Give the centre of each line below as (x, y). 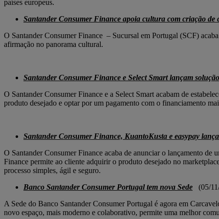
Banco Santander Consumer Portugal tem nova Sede (108, 187)
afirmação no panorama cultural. (54, 44)
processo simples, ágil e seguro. (52, 171)
